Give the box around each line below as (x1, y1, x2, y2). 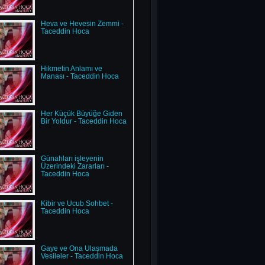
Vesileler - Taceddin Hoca (40, 252, 123, 260)
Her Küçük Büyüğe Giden (40, 109, 122, 118)
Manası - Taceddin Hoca (40, 72, 119, 80)
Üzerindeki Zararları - (40, 162, 109, 170)
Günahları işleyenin (40, 154, 104, 163)
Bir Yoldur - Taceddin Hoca (40, 117, 127, 125)
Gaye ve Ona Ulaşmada (40, 244, 118, 253)
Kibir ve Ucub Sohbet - (40, 199, 113, 208)
